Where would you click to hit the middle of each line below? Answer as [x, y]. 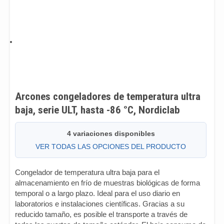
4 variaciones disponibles [111, 133]
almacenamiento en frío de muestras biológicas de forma [107, 183]
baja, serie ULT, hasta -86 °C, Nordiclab [97, 110]
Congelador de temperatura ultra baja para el [87, 172]
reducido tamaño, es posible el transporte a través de [101, 214]
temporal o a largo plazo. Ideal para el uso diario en [97, 193]
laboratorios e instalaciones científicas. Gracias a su [100, 204]
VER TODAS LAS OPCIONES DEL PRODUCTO [111, 146]
